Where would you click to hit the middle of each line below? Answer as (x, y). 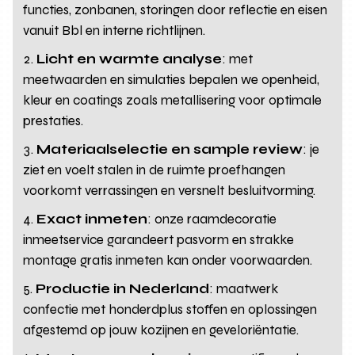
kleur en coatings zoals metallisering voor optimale (173, 100)
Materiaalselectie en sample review (170, 149)
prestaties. (53, 120)
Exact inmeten (92, 219)
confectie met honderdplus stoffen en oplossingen (170, 309)
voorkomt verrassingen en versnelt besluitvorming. (170, 190)
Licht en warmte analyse (130, 59)
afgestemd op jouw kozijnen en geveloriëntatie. (161, 330)
